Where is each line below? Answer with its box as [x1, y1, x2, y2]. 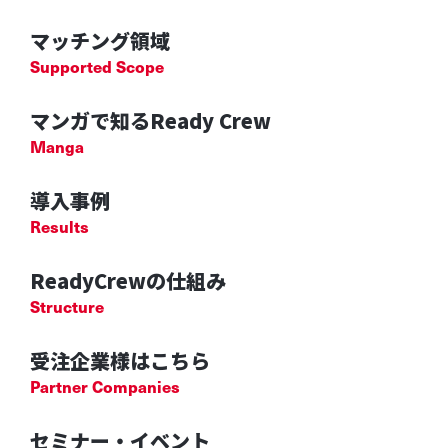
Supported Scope [29, 53, 164, 78]
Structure [29, 293, 104, 318]
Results [29, 213, 89, 238]
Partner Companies [29, 373, 180, 398]
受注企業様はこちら [29, 345, 210, 375]
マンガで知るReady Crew [29, 105, 271, 135]
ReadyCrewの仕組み [29, 265, 226, 295]
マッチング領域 [29, 25, 170, 55]
